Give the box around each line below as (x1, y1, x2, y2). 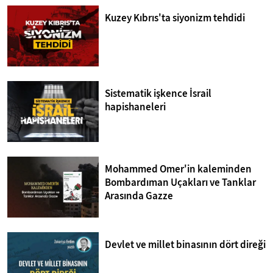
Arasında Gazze (105, 189, 173, 204)
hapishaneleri (105, 100, 166, 115)
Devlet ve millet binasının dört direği (105, 238, 266, 252)
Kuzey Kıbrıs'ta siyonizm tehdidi (105, 11, 245, 25)
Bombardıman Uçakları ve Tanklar (105, 175, 256, 190)
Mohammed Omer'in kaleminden (105, 162, 252, 177)
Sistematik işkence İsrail (105, 87, 211, 101)
